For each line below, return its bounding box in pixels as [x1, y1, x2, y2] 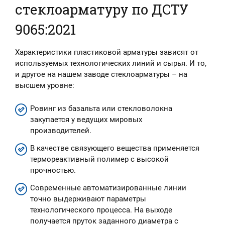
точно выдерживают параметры [30, 194, 146, 203]
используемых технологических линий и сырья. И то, [15, 58, 206, 68]
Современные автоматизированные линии [30, 183, 186, 192]
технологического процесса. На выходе [30, 205, 172, 214]
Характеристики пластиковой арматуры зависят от [15, 47, 198, 57]
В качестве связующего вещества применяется [30, 143, 199, 153]
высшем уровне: [15, 80, 74, 90]
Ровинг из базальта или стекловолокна [30, 103, 172, 113]
